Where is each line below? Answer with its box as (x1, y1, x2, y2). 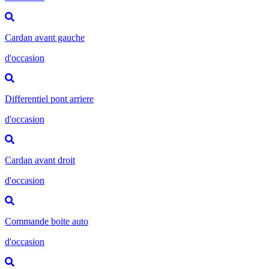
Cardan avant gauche (5, 32, 85, 43)
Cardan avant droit (5, 154, 75, 165)
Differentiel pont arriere (5, 93, 94, 104)
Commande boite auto (5, 216, 88, 226)
